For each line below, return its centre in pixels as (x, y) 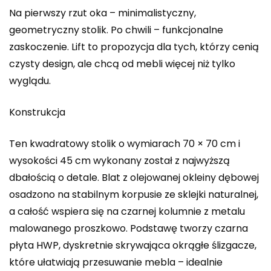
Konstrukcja (38, 112)
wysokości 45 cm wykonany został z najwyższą (119, 160)
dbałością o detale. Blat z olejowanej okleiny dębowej (134, 177)
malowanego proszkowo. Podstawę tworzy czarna (129, 228)
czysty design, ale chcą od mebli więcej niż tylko (122, 64)
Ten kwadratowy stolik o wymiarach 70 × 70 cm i (125, 143)
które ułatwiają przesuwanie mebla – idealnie (116, 262)
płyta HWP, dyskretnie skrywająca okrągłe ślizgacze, (133, 245)
